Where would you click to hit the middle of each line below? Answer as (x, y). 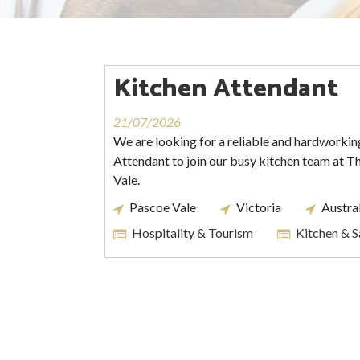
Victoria (259, 207)
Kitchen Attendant (226, 89)
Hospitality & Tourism (192, 233)
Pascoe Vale (163, 207)
